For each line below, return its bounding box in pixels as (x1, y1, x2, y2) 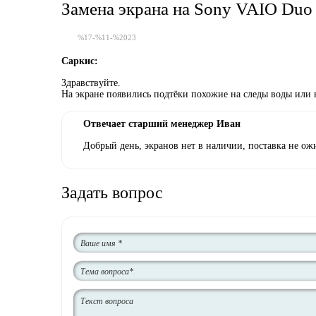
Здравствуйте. (61, 78, 121, 88)
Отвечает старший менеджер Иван (83, 119, 241, 129)
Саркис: (61, 56, 98, 66)
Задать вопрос (61, 183, 163, 202)
